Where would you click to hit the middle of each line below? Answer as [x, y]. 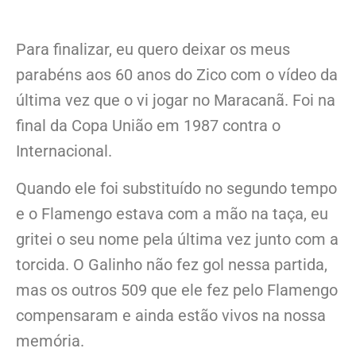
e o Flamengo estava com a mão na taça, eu [172, 213]
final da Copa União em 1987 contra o [148, 126]
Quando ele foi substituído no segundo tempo [176, 188]
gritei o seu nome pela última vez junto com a [177, 239]
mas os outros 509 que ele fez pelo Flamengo [177, 290]
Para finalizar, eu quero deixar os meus [153, 50]
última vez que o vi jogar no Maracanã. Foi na [176, 101]
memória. [50, 341]
